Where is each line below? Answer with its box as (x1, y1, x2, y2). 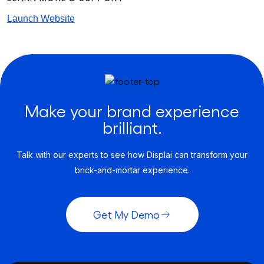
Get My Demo (93, 207, 160, 220)
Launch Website (7, 13, 75, 24)
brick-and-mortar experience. (74, 164, 190, 175)
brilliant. (102, 117, 162, 137)
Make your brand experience (25, 100, 239, 120)
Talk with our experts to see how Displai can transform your (16, 149, 247, 160)
